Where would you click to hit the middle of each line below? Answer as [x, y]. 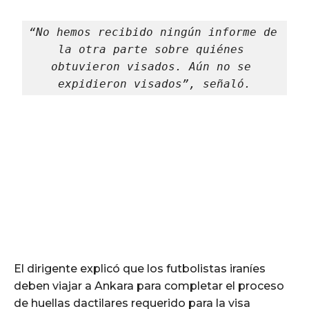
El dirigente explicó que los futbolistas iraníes [140, 268]
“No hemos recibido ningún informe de [153, 32]
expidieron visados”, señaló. [154, 84]
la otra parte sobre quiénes [151, 50]
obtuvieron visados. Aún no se [151, 67]
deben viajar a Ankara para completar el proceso [149, 286]
